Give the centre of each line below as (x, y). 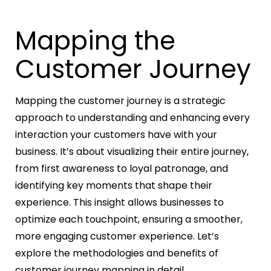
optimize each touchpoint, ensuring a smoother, (129, 220)
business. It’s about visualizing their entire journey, (132, 152)
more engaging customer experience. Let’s (117, 237)
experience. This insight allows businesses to (119, 203)
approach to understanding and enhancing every (132, 118)
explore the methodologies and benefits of (117, 253)
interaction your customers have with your (116, 135)
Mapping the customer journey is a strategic (120, 101)
